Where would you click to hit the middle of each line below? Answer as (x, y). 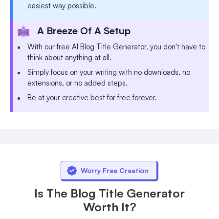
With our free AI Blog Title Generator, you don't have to (116, 46)
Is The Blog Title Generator (109, 193)
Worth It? (109, 207)
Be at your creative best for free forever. (92, 97)
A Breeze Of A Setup (84, 30)
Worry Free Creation (115, 170)
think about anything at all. (69, 57)
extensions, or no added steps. (77, 83)
